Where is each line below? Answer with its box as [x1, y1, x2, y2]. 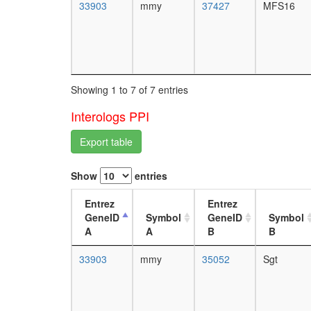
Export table [111, 134, 133, 149]
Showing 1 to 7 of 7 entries [71, 82, 188, 96]
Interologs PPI [71, 106, 149, 125]
